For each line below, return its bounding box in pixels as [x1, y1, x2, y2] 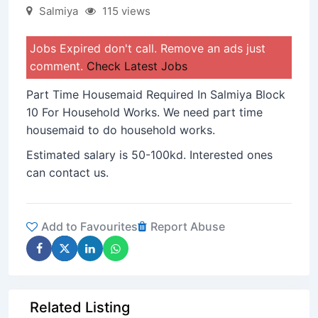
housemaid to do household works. [26, 123, 215, 137]
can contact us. [26, 165, 109, 180]
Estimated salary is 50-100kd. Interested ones [26, 148, 273, 162]
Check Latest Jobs [87, 59, 187, 73]
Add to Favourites [41, 219, 138, 234]
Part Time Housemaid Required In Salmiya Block [26, 87, 285, 102]
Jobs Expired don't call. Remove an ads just [30, 41, 265, 55]
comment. [30, 59, 87, 73]
